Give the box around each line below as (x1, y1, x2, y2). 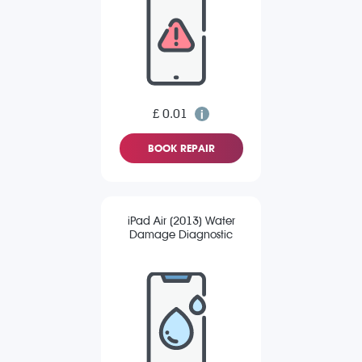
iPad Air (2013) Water (127, 214, 235, 229)
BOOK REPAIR (147, 142, 215, 155)
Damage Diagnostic (129, 228, 233, 242)
